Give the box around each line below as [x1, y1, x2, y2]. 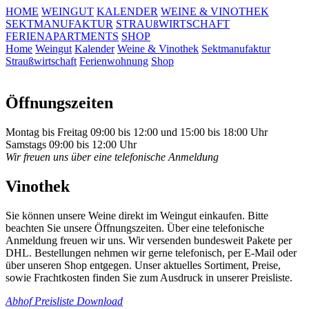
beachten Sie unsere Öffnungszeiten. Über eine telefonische [6, 221, 264, 234]
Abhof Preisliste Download [6, 295, 123, 307]
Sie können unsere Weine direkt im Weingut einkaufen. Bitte [6, 209, 268, 221]
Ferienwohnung [79, 55, 148, 67]
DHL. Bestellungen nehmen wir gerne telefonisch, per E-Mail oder [6, 246, 297, 259]
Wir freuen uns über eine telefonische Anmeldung [6, 150, 219, 163]
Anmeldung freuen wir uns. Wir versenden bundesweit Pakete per [6, 234, 292, 246]
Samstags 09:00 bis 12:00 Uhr [6, 138, 137, 150]
